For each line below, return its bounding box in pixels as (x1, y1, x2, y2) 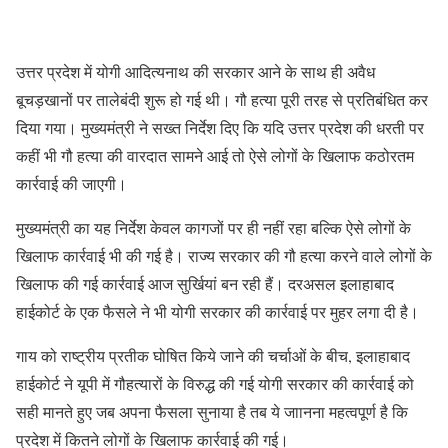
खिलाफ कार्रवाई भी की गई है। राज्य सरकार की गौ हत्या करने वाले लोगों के (16, 245, 432, 266)
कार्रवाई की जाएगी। (16, 173, 127, 194)
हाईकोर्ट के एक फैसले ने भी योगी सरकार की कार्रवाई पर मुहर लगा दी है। (16, 301, 419, 322)
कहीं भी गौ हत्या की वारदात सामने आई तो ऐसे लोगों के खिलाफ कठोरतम (16, 145, 414, 166)
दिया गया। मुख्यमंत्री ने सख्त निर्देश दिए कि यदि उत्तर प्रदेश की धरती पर (16, 117, 424, 138)
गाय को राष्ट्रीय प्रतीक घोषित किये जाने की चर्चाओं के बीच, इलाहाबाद (16, 345, 410, 366)
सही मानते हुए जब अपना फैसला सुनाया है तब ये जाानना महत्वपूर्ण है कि (16, 401, 408, 422)
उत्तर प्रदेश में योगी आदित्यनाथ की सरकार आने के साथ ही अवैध (16, 61, 375, 82)
